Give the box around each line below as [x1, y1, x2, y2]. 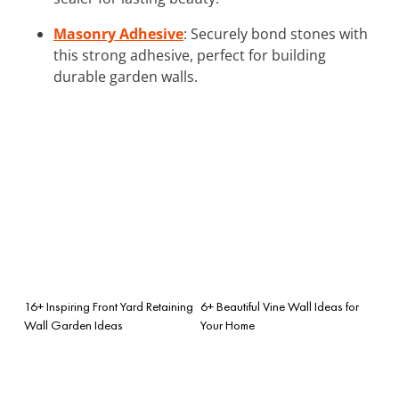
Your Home [200, 316, 255, 333]
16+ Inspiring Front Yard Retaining [24, 297, 193, 314]
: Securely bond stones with [183, 23, 368, 44]
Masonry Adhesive [53, 23, 183, 44]
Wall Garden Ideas [24, 316, 123, 333]
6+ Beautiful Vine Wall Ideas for [200, 297, 359, 314]
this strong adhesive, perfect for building [53, 45, 326, 65]
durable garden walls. [53, 66, 198, 86]
